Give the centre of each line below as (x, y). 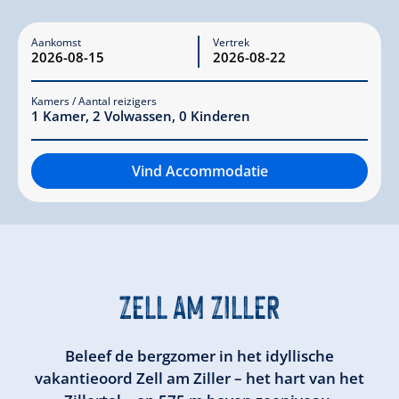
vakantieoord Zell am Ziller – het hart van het (199, 378)
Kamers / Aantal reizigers (94, 101)
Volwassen (138, 115)
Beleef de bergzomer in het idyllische (199, 356)
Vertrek (231, 42)
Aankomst (56, 42)
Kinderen (220, 115)
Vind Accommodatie (199, 171)
